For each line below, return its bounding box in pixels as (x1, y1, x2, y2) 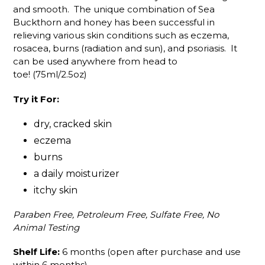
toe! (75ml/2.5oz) (13, 69, 87, 80)
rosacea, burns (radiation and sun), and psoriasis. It (13, 43, 237, 54)
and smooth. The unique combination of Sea (13, 4, 215, 15)
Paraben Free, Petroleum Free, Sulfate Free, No (13, 208, 219, 220)
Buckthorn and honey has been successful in (13, 17, 215, 28)
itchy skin (34, 185, 77, 196)
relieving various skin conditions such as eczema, (13, 30, 229, 41)
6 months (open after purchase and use (60, 246, 241, 258)
